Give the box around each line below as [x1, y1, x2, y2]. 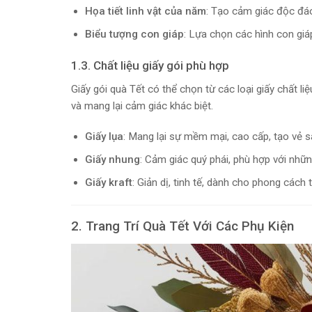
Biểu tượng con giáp [84, 28, 184, 41]
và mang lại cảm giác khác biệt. [71, 100, 213, 113]
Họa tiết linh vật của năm [84, 5, 206, 18]
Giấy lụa [84, 130, 123, 143]
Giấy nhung [84, 153, 140, 166]
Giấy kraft [84, 176, 132, 189]
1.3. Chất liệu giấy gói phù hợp [71, 58, 229, 72]
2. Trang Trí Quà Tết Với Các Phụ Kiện [71, 218, 294, 235]
